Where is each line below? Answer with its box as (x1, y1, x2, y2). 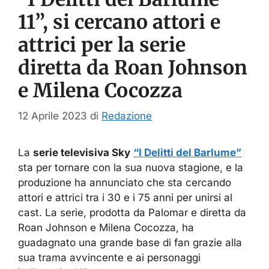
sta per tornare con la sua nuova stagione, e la (18, 162, 243, 174)
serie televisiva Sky (33, 147, 130, 159)
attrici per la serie (18, 32, 186, 57)
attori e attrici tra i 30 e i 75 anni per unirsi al (18, 192, 232, 204)
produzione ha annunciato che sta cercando (18, 177, 231, 189)
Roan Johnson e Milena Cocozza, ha (18, 222, 194, 234)
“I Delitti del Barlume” (133, 147, 241, 159)
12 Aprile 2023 (18, 110, 87, 122)
